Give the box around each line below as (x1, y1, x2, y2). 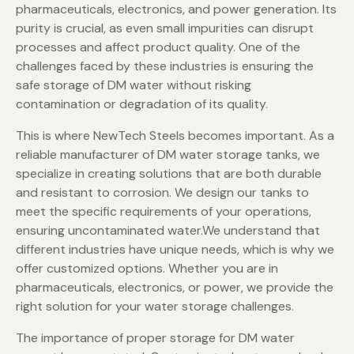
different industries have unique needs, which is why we (16, 241, 334, 258)
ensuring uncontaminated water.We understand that (16, 222, 320, 239)
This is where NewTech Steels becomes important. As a (16, 127, 334, 145)
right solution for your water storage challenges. (16, 298, 294, 315)
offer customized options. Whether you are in (16, 260, 278, 277)
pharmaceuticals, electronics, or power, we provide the (16, 279, 333, 296)
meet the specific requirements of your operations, (16, 203, 311, 220)
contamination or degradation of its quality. (16, 96, 268, 113)
